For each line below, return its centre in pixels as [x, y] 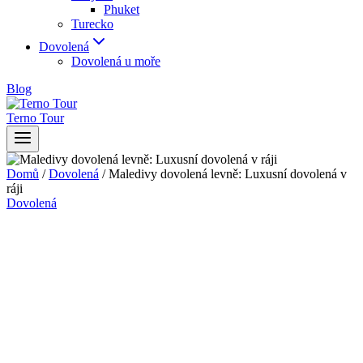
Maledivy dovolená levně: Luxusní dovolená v [228, 174]
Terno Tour [35, 118]
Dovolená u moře [116, 61]
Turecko [92, 24]
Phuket [122, 9]
